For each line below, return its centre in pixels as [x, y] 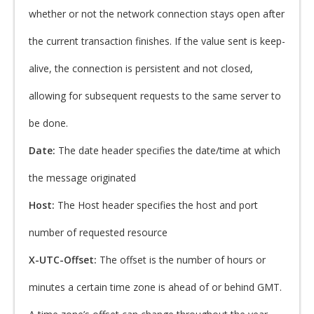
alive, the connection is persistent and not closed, [141, 68]
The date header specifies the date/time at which [169, 150]
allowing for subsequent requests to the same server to [155, 96]
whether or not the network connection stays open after [157, 14]
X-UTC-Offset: [64, 260]
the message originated [82, 178]
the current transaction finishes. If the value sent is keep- [157, 41]
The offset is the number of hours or [183, 260]
